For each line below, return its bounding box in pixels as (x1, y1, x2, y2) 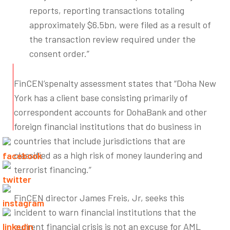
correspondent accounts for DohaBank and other (13, 106, 207, 118)
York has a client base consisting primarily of (13, 92, 188, 103)
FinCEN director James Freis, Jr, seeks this (13, 192, 184, 203)
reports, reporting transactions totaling (29, 5, 184, 16)
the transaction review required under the (29, 33, 196, 45)
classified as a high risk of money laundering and (13, 149, 203, 161)
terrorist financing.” (13, 164, 91, 175)
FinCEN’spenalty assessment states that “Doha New (13, 78, 216, 89)
